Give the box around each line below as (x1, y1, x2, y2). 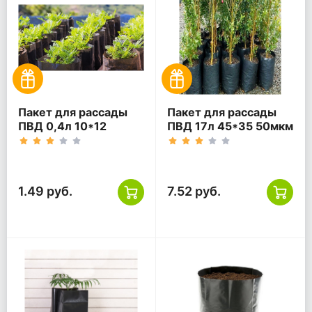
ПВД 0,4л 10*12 (18, 119, 107, 134)
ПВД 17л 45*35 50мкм (167, 119, 293, 134)
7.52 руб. (167, 184, 221, 199)
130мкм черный (18, 133, 107, 148)
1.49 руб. (18, 184, 72, 199)
